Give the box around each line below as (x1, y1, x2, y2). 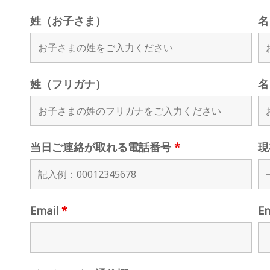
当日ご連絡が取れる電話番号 (30, 140, 174, 155)
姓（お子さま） (30, 13, 106, 28)
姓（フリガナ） (30, 77, 106, 92)
